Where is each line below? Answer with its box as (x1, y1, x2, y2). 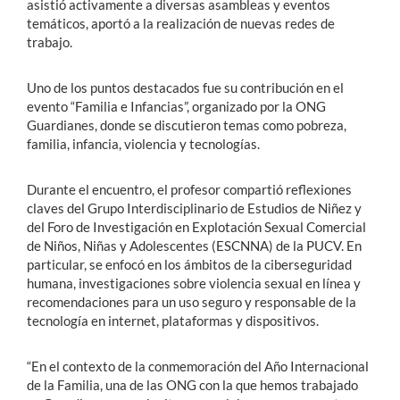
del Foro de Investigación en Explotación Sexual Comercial (27, 218, 366, 235)
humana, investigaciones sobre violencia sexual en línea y (27, 274, 361, 291)
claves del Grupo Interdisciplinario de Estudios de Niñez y (27, 199, 362, 216)
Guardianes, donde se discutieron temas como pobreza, (27, 116, 346, 133)
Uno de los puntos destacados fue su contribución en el (27, 79, 344, 96)
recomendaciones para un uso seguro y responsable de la (27, 293, 356, 310)
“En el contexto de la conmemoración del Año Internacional (27, 357, 369, 374)
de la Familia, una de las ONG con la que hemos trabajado (27, 376, 358, 393)
